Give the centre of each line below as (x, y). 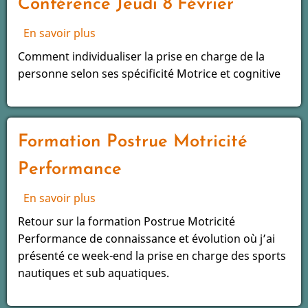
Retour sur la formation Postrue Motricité (126, 221)
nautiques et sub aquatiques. (93, 273)
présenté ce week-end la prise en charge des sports (152, 255)
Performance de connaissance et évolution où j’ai (146, 238)
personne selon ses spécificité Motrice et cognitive (149, 73)
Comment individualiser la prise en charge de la (141, 56)
